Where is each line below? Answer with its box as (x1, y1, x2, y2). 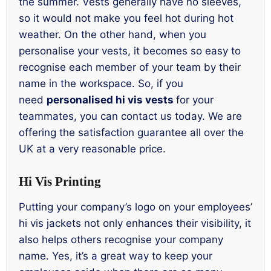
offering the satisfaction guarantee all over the (19, 126, 244, 139)
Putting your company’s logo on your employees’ (19, 201, 252, 214)
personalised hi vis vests (47, 94, 176, 106)
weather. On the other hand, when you (19, 28, 206, 41)
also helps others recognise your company (19, 233, 223, 246)
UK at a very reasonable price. (19, 143, 166, 155)
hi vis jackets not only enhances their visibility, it (19, 217, 251, 230)
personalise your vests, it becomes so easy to (19, 45, 241, 57)
